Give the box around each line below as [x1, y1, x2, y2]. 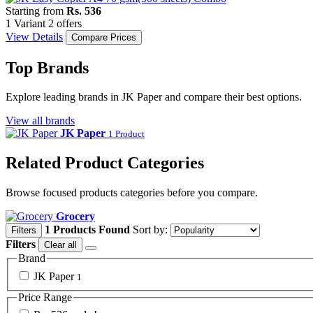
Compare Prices [71, 31, 136, 43]
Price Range [18, 291, 72, 303]
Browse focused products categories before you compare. [6, 187, 258, 199]
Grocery [56, 210, 95, 223]
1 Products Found [45, 224, 130, 236]
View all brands [6, 115, 75, 127]
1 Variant [6, 17, 45, 29]
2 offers [48, 17, 82, 29]
